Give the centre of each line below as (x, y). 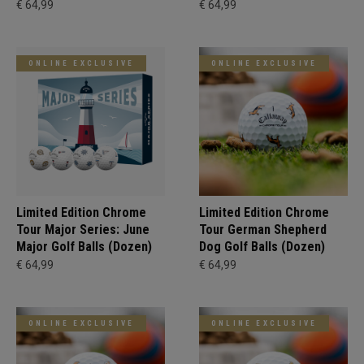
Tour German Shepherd (263, 229)
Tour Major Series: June (83, 229)
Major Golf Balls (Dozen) (84, 246)
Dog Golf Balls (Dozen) (262, 246)
